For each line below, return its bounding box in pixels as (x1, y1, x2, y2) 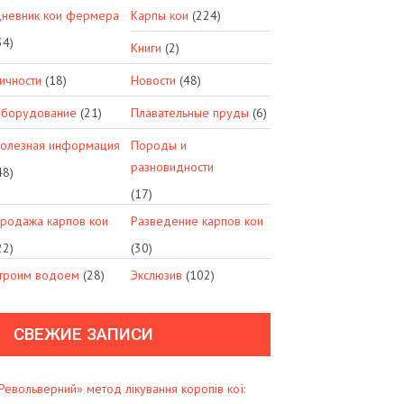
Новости (131, 71, 177, 88)
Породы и (131, 136, 188, 153)
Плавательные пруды (131, 104, 250, 121)
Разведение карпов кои (131, 212, 264, 229)
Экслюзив (131, 266, 183, 283)
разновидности (131, 158, 215, 175)
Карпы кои (131, 6, 189, 23)
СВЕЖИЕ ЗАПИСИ (13, 323, 153, 344)
